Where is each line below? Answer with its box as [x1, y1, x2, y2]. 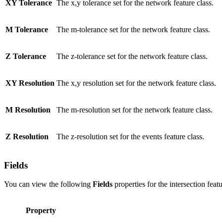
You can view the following [4, 180, 93, 189]
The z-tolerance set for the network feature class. [56, 52, 208, 60]
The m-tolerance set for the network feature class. [56, 25, 210, 34]
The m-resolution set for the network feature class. [56, 105, 213, 114]
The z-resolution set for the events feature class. [56, 132, 204, 141]
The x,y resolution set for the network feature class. [56, 78, 216, 87]
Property [25, 206, 56, 215]
